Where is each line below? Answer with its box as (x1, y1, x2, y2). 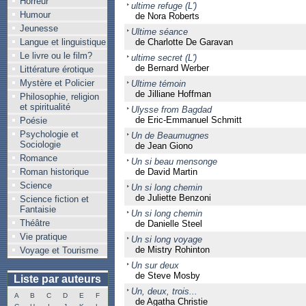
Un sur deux (130, 260, 179, 270)
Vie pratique (20, 232, 67, 242)
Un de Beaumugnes (130, 130, 209, 141)
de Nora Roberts (135, 11, 199, 21)
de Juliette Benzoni (135, 193, 211, 203)
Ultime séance (130, 27, 188, 37)
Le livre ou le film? (20, 51, 92, 61)
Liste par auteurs (14, 273, 101, 285)
